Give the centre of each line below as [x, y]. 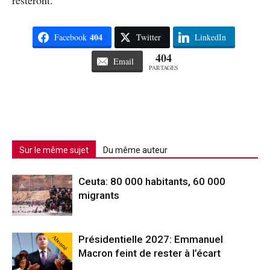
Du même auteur [135, 150]
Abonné [60, 242]
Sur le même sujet [54, 150]
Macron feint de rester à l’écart [149, 253]
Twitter [148, 37]
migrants [99, 195]
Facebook [70, 37]
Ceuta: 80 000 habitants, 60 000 [152, 181]
